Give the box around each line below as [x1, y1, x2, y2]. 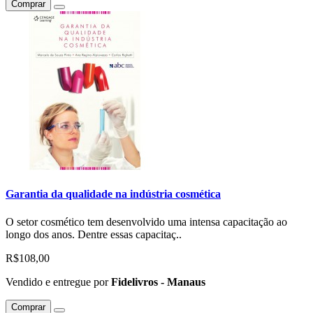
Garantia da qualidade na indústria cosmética [6, 188, 221, 201]
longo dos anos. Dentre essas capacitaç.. [6, 228, 182, 240]
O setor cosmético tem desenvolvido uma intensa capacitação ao [6, 215, 287, 228]
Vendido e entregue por [6, 275, 111, 288]
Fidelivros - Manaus [111, 275, 205, 288]
